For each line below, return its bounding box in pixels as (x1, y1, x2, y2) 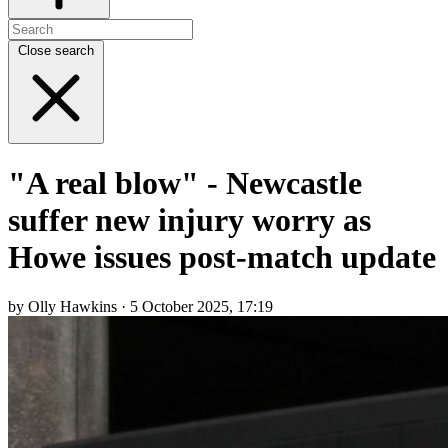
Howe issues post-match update (8, 239, 436, 276)
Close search (18, 42, 94, 58)
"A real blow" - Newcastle (8, 165, 362, 202)
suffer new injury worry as (8, 202, 371, 239)
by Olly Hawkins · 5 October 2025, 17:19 (8, 297, 273, 315)
